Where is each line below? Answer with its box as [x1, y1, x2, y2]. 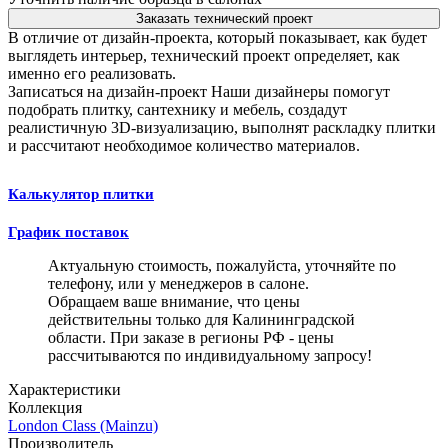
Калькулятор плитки [8, 185, 154, 202]
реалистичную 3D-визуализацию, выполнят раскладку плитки [8, 118, 436, 136]
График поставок [8, 223, 129, 240]
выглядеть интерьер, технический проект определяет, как [8, 46, 400, 64]
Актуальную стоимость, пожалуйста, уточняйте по [48, 256, 396, 274]
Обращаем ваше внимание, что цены [48, 292, 300, 310]
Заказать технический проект [135, 10, 313, 26]
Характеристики [8, 380, 121, 398]
